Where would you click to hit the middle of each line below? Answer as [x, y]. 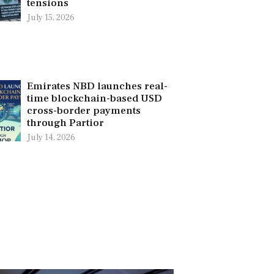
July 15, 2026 [50, 17]
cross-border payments [83, 110]
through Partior [65, 123]
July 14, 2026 [51, 137]
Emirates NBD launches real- [97, 86]
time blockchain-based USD [94, 98]
